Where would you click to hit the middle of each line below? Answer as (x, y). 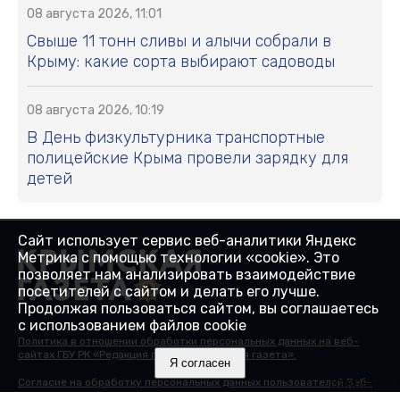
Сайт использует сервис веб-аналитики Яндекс (187, 241)
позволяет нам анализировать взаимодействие (187, 275)
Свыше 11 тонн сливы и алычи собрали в (179, 42)
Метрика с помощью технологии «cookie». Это (179, 258)
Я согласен (200, 363)
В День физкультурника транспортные (176, 138)
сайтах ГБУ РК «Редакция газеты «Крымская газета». (157, 355)
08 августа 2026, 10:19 (96, 111)
